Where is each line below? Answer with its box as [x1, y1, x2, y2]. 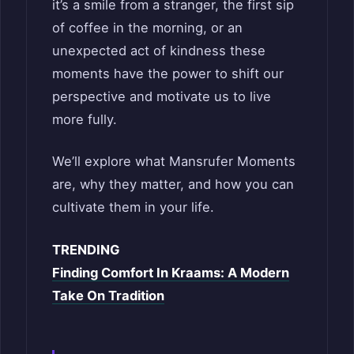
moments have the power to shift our [52, 65, 284, 81]
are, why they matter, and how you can [52, 176, 294, 193]
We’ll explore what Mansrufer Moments [52, 153, 296, 170]
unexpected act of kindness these [52, 42, 265, 58]
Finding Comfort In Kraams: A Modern [52, 265, 289, 281]
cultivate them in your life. [52, 199, 214, 216]
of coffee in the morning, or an [52, 19, 243, 36]
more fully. [52, 111, 117, 127]
